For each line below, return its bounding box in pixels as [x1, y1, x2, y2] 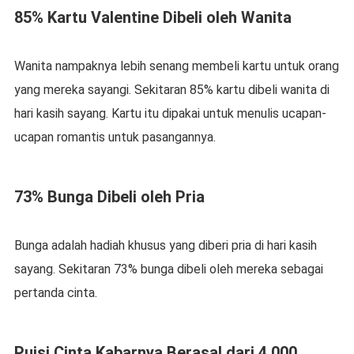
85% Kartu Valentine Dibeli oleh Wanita [13, 8, 292, 28]
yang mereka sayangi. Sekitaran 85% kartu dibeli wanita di [13, 82, 330, 98]
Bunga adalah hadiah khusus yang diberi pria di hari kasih [13, 238, 317, 254]
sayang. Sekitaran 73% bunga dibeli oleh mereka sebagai [13, 262, 323, 277]
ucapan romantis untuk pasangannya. [13, 130, 216, 145]
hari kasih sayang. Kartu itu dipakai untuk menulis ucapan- [13, 106, 326, 122]
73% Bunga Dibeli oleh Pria [13, 187, 205, 207]
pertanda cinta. [13, 285, 97, 301]
